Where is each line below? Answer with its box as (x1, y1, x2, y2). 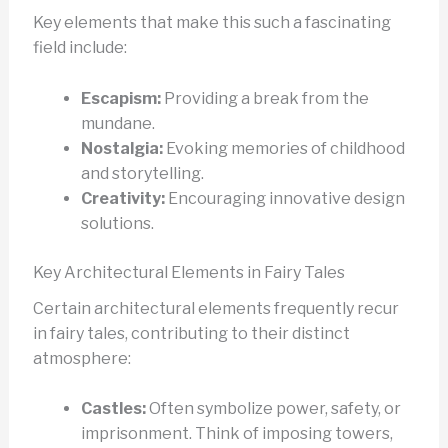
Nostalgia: (80, 138, 163, 158)
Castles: (80, 399, 146, 419)
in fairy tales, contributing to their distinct (32, 323, 350, 343)
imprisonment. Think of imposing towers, (80, 424, 393, 444)
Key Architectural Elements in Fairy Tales (32, 262, 345, 282)
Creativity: (80, 188, 165, 208)
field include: (32, 37, 127, 57)
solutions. (80, 213, 154, 233)
